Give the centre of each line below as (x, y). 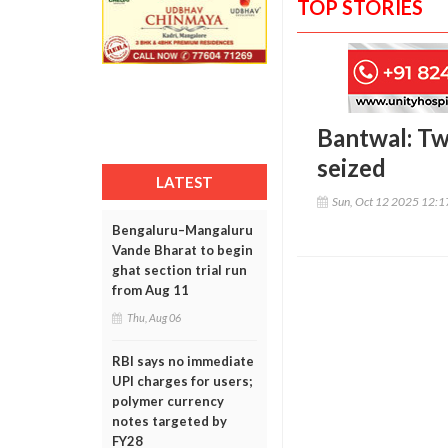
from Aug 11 (150, 290)
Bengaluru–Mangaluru (182, 230)
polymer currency (168, 401)
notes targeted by (169, 421)
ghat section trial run (179, 270)
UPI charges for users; (182, 381)
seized (351, 167)
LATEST (184, 182)
